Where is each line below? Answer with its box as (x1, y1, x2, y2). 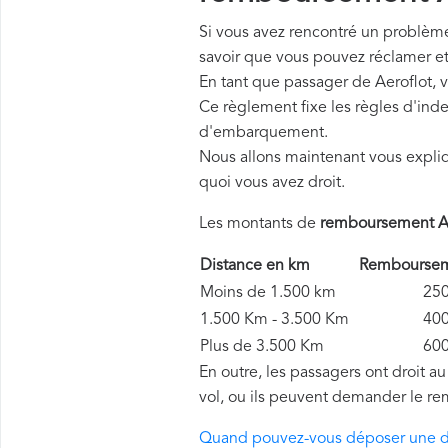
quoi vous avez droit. (199, 175, 345, 191)
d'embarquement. (199, 125, 328, 141)
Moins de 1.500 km (200, 285, 336, 301)
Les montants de (199, 216, 320, 232)
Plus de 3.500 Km (200, 339, 324, 355)
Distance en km (200, 258, 334, 274)
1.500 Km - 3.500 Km (200, 312, 357, 328)
